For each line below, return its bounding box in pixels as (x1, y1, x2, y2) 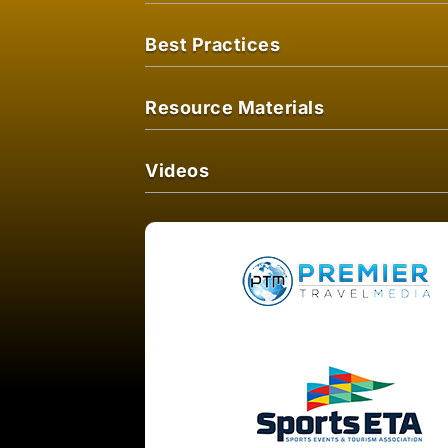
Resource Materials (145, 96, 325, 118)
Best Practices (145, 33, 281, 55)
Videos (145, 159, 210, 181)
